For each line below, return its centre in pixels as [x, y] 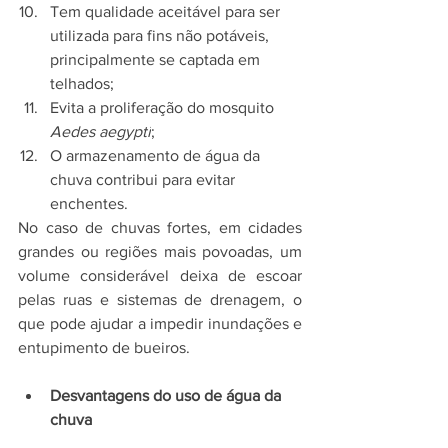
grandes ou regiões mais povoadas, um [160, 252]
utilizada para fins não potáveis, [161, 36]
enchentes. [89, 204]
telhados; [82, 84]
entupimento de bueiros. [104, 348]
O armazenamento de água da [157, 156]
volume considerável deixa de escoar [160, 276]
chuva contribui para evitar [144, 180]
